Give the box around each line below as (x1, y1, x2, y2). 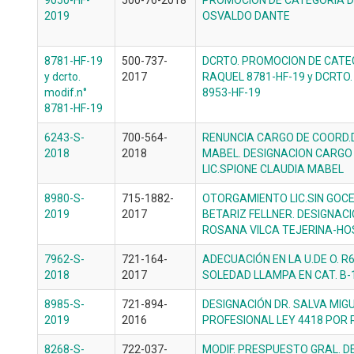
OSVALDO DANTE (202, 9, 290, 22)
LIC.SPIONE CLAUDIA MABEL (202, 163, 344, 175)
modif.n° (44, 86, 87, 99)
